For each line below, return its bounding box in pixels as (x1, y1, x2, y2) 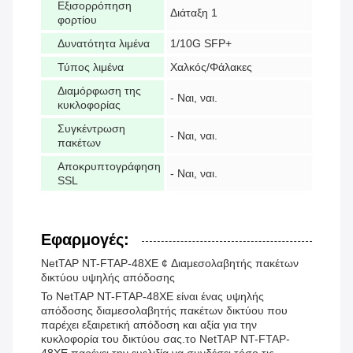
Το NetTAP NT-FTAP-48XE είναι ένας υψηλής (41, 290, 264, 303)
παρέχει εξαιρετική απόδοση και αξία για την (41, 318, 257, 332)
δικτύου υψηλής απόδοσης (41, 271, 175, 284)
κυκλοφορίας (58, 98, 121, 112)
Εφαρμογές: (41, 231, 129, 249)
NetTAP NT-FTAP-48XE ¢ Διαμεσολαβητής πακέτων (41, 257, 299, 270)
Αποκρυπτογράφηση (58, 160, 161, 173)
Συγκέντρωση (58, 122, 125, 136)
